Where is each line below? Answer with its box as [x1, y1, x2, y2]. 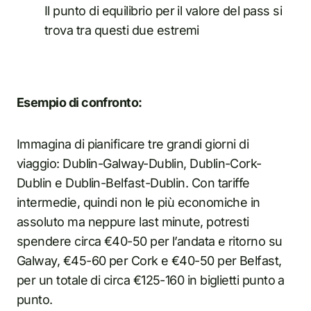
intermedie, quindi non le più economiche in [17, 194, 260, 210]
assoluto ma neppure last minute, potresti [17, 214, 249, 229]
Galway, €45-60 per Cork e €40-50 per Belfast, [17, 253, 282, 268]
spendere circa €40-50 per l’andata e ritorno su [17, 233, 283, 249]
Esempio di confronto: [17, 94, 142, 110]
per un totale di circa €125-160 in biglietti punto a [17, 272, 285, 287]
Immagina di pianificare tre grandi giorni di [17, 136, 249, 151]
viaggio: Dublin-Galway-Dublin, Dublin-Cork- [17, 155, 262, 171]
